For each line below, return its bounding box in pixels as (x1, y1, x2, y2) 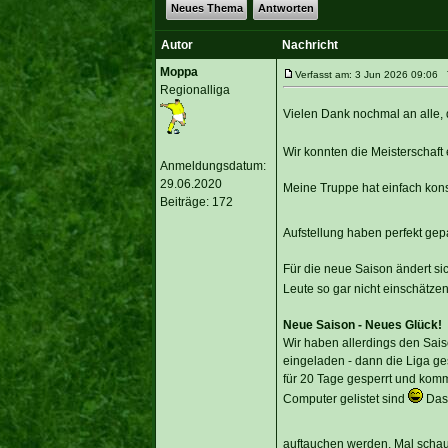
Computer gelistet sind (282, 391, 408, 406)
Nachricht (281, 37, 338, 52)
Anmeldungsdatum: (159, 158, 266, 173)
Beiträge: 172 (159, 194, 233, 209)
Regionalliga (159, 82, 230, 97)
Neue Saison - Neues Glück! (282, 317, 442, 332)
